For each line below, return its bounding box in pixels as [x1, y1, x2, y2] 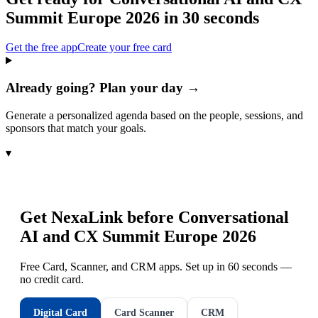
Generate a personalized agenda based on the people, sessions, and [6, 109, 303, 121]
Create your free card [77, 41, 172, 54]
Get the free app [6, 41, 77, 54]
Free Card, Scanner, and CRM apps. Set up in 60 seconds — [20, 260, 292, 273]
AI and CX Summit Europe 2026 [20, 226, 256, 246]
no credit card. [20, 273, 84, 285]
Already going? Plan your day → [6, 80, 200, 96]
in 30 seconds [160, 8, 259, 27]
